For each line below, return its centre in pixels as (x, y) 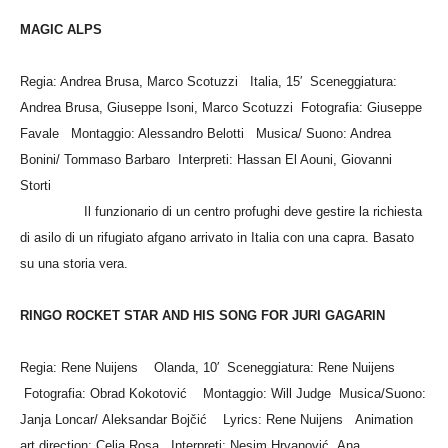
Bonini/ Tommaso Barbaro (99, 159)
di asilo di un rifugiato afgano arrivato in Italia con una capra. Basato (217, 237)
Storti (221, 185)
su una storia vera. (74, 263)
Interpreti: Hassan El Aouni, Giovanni (285, 159)
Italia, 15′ (280, 81)
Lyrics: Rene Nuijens (289, 419)
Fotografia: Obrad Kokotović (113, 393)
